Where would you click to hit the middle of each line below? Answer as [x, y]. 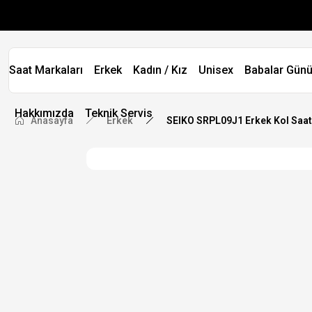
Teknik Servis [119, 113]
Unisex [216, 70]
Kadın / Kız [160, 70]
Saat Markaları [46, 70]
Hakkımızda [44, 113]
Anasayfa [52, 120]
